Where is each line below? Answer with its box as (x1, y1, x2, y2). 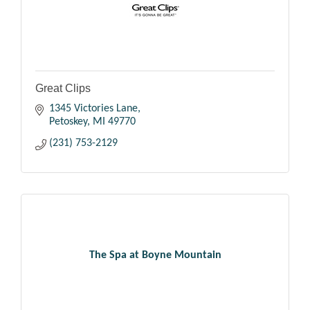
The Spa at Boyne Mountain (89, 249, 221, 261)
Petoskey (49, 116, 87, 128)
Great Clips (35, 82, 91, 95)
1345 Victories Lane (49, 103, 138, 115)
